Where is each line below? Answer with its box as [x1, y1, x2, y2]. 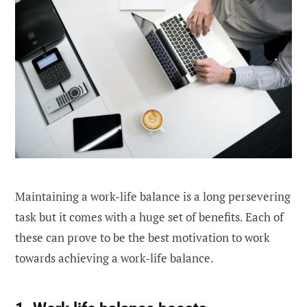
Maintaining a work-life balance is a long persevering [15, 188, 291, 204]
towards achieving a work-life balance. [15, 249, 214, 266]
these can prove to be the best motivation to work [15, 229, 270, 245]
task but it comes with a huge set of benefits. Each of [15, 208, 284, 225]
